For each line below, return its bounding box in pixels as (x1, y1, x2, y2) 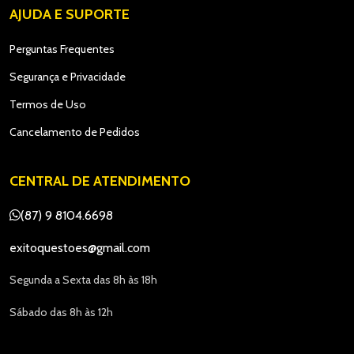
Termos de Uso (9, 97, 86, 112)
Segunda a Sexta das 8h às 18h (9, 273, 157, 288)
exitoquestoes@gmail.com (9, 240, 150, 256)
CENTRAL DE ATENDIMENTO (9, 172, 190, 190)
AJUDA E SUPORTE (9, 6, 130, 24)
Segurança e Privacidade (9, 70, 126, 85)
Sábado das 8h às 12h (9, 305, 113, 320)
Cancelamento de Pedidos (9, 125, 140, 140)
